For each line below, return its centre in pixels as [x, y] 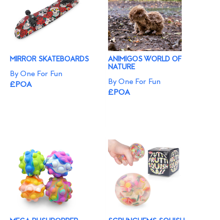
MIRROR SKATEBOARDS [49, 60]
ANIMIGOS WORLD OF [145, 60]
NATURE [122, 68]
